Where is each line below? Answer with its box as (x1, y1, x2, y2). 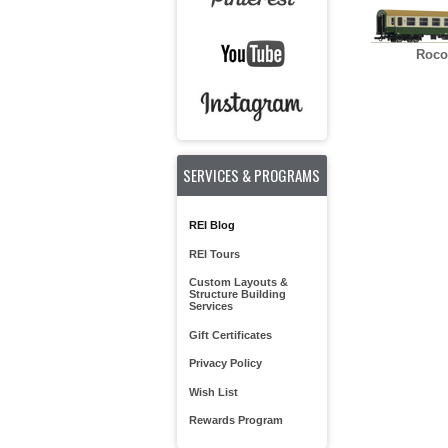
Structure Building (188, 288, 286, 300)
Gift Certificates (188, 328, 272, 341)
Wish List (188, 385, 238, 398)
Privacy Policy (188, 357, 262, 369)
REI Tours (188, 247, 240, 260)
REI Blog (188, 219, 235, 231)
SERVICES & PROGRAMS (183, 163, 320, 186)
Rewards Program (188, 414, 283, 426)
